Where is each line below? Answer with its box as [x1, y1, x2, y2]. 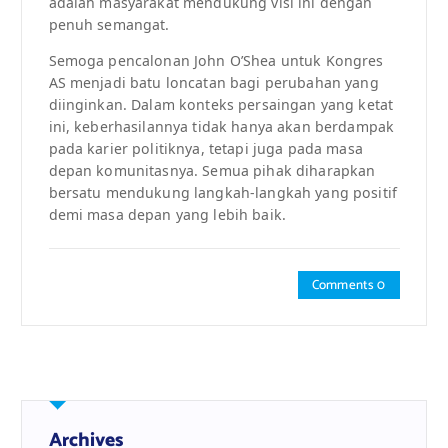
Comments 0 [312, 273, 386, 296]
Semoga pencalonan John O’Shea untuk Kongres [48, 50, 384, 70]
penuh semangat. [48, 14, 170, 34]
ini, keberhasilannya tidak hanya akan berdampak [48, 116, 395, 136]
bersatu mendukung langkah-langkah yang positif [48, 182, 397, 202]
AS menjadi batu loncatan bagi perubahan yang [48, 72, 379, 92]
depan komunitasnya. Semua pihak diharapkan [48, 160, 376, 180]
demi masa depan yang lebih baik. [48, 204, 287, 224]
